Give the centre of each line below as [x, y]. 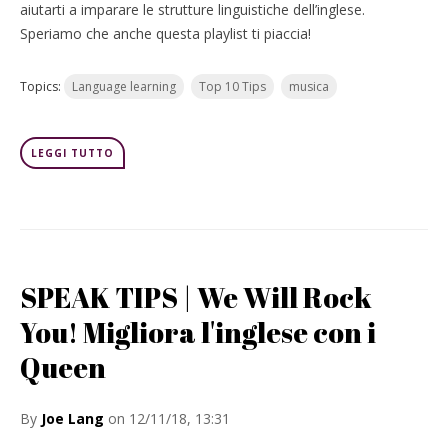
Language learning [124, 86]
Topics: [42, 86]
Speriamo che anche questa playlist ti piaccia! [165, 33]
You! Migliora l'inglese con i [198, 332]
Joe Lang [72, 418]
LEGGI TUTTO [72, 153]
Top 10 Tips [232, 86]
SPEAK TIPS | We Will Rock [196, 297]
